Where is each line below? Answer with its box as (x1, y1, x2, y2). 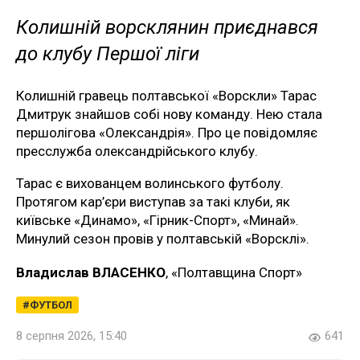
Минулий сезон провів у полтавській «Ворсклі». (16, 230, 309, 247)
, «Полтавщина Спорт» (166, 264, 302, 280)
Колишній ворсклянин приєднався (16, 15, 318, 39)
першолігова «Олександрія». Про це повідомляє (16, 124, 317, 141)
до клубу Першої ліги (16, 42, 199, 65)
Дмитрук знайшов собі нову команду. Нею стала (16, 105, 322, 122)
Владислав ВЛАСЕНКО (16, 264, 166, 280)
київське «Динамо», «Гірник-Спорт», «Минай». (16, 211, 299, 228)
